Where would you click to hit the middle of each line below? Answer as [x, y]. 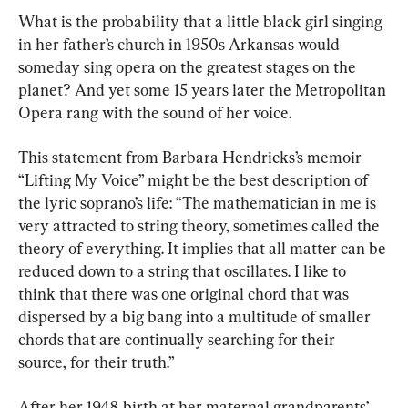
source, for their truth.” [97, 362]
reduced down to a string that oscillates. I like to [184, 270]
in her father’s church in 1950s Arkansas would [181, 44]
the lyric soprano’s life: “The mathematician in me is [199, 202]
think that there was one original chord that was [185, 293]
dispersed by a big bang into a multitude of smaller [196, 316]
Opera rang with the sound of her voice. [155, 112]
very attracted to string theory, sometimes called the [201, 225]
